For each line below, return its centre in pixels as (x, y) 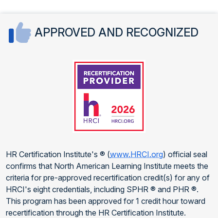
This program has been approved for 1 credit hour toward (106, 201)
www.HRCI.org (136, 154)
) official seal (185, 154)
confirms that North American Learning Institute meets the (107, 166)
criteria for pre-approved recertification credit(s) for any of (108, 177)
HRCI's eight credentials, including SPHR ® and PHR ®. (102, 189)
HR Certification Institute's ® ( (58, 154)
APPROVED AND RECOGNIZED (116, 33)
